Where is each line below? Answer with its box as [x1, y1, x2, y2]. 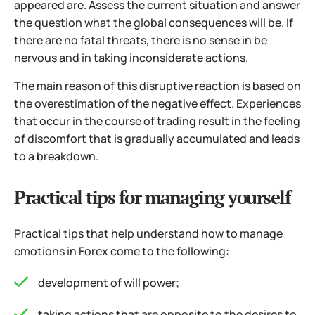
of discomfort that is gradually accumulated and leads [14, 131, 300, 147]
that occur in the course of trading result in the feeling [14, 113, 300, 129]
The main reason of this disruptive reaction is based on [14, 78, 301, 94]
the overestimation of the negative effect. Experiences [14, 96, 301, 112]
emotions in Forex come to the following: [14, 243, 229, 259]
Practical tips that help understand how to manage [14, 226, 283, 242]
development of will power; [38, 275, 179, 291]
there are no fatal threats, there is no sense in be [14, 32, 267, 49]
